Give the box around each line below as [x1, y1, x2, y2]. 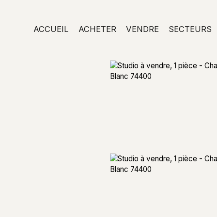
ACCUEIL [33, 24, 69, 34]
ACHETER [78, 24, 116, 34]
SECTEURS [169, 24, 212, 34]
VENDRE [126, 24, 159, 34]
